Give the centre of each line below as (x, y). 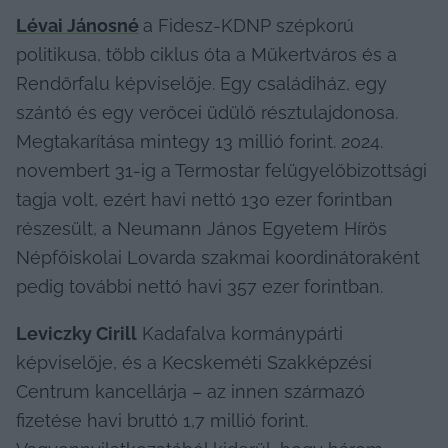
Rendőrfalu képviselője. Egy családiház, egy (201, 83)
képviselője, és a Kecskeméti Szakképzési (194, 362)
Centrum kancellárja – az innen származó (190, 391)
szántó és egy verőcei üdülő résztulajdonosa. (207, 112)
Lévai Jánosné (77, 25)
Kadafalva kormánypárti (240, 333)
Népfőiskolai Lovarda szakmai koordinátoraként (218, 257)
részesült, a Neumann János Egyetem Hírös (201, 228)
